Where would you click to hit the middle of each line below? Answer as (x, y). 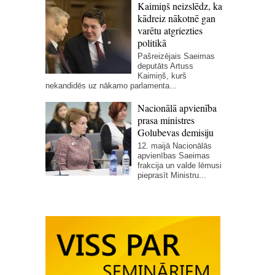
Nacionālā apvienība (177, 108)
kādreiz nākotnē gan (176, 18)
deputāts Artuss (165, 66)
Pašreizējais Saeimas (176, 56)
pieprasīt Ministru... (172, 176)
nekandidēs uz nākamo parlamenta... (111, 86)
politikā (152, 43)
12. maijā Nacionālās (175, 146)
